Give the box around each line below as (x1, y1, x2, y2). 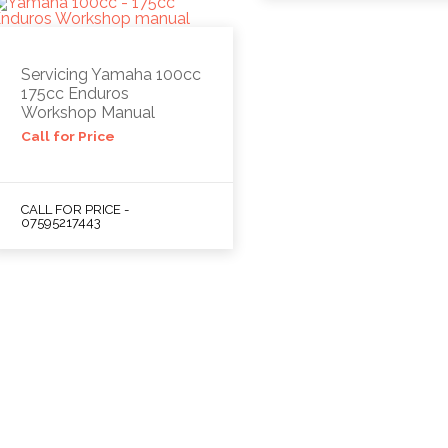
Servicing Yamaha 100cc (20, 64, 201, 84)
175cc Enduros (20, 83, 129, 103)
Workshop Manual (20, 102, 155, 122)
